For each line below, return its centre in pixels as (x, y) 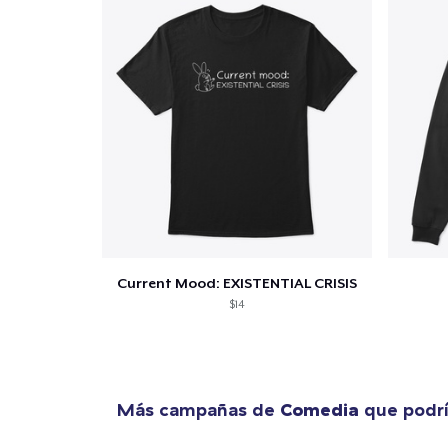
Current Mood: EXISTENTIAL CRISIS (236, 282)
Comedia (319, 409)
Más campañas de (198, 409)
